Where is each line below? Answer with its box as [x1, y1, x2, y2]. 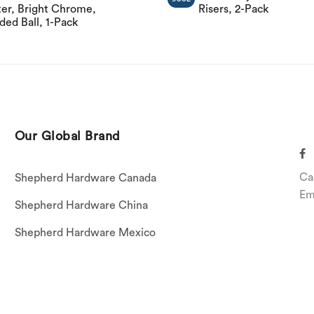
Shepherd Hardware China [14, 200, 148, 212]
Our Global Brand [14, 129, 121, 142]
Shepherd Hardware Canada [14, 172, 156, 184]
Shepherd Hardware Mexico [14, 227, 156, 239]
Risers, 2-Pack [198, 3, 268, 15]
